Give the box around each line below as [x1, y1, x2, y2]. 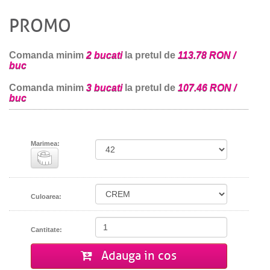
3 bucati [86, 82, 122, 93]
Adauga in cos [98, 248, 177, 264]
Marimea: [30, 140, 60, 148]
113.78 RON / [178, 49, 236, 60]
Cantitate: [30, 226, 62, 234]
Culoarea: [30, 193, 61, 201]
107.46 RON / [178, 82, 236, 93]
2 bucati [86, 49, 122, 60]
